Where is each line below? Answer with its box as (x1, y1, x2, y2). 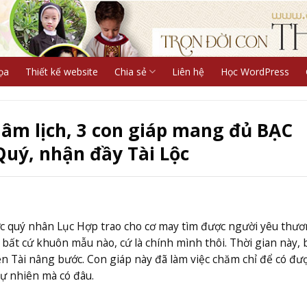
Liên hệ (171, 65, 204, 78)
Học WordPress (220, 65, 289, 78)
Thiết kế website (25, 65, 98, 78)
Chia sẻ (114, 65, 147, 78)
